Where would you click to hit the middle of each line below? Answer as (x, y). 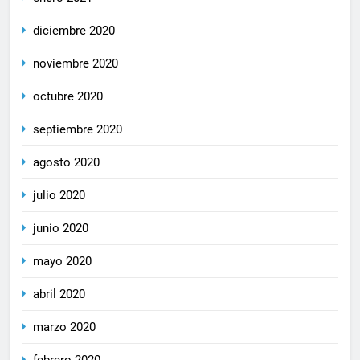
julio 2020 (59, 196)
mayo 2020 (62, 262)
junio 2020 (61, 229)
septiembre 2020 (78, 130)
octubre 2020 (68, 97)
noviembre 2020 (76, 64)
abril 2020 (59, 295)
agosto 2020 (66, 163)
